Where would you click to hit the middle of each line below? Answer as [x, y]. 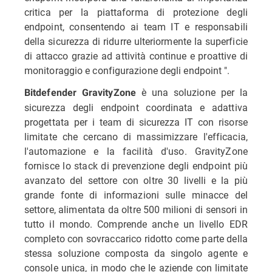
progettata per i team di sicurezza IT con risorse [136, 122]
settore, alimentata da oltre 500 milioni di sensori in [136, 209]
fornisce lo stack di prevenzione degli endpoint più [136, 165]
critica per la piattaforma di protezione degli [136, 12]
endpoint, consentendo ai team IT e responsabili [136, 26]
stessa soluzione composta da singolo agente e [136, 253]
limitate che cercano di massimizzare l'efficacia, [136, 136]
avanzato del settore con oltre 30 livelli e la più [136, 180]
